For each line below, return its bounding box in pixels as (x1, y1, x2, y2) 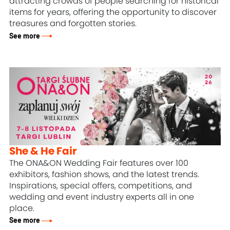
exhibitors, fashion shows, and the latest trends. (9, 170, 200, 179)
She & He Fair (9, 146, 78, 157)
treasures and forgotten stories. (9, 20, 137, 28)
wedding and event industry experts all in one (9, 193, 195, 202)
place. (9, 204, 35, 213)
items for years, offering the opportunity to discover (9, 8, 217, 17)
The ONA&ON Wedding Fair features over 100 (9, 159, 189, 168)
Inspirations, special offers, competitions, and (9, 182, 193, 190)
